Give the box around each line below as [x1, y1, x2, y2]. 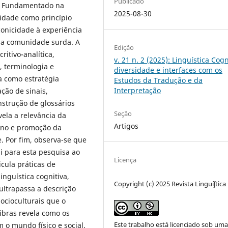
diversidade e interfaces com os [114, 65, 223, 75]
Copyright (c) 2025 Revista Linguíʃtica [114, 179, 226, 189]
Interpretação [114, 85, 161, 96]
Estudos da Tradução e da [114, 75, 203, 85]
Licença [114, 155, 137, 165]
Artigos [114, 121, 139, 131]
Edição [114, 43, 134, 52]
